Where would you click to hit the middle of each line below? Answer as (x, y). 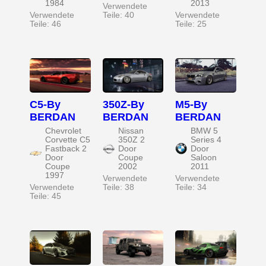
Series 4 (206, 140)
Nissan (131, 131)
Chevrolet (63, 131)
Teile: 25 (191, 24)
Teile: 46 (45, 24)
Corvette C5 (68, 140)
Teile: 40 (118, 15)
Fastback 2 (66, 148)
